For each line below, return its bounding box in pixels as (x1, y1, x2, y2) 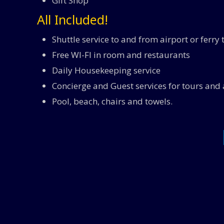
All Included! (37, 10, 108, 28)
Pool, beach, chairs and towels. (52, 95, 172, 107)
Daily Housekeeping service (52, 64, 160, 76)
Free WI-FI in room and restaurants (52, 48, 190, 60)
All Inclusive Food (77, 182, 146, 194)
